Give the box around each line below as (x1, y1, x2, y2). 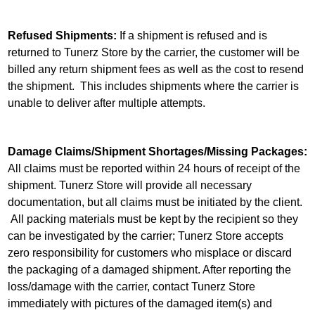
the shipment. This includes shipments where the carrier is (7, 80, 299, 93)
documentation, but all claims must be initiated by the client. (7, 195, 302, 208)
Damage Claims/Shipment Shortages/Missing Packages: (7, 145, 307, 157)
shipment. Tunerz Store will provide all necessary (7, 179, 252, 191)
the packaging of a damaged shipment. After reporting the (7, 263, 291, 276)
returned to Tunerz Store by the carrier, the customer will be (7, 46, 300, 59)
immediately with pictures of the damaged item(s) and (7, 297, 272, 309)
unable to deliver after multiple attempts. (7, 97, 205, 110)
